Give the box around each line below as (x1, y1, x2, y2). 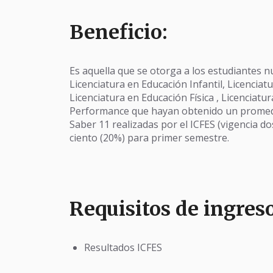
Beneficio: (69, 20, 168, 44)
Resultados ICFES (84, 241, 162, 254)
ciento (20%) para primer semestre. (69, 131, 229, 144)
